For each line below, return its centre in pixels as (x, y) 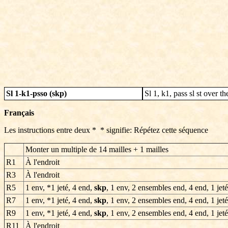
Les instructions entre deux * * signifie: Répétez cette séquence (106, 130)
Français (19, 113)
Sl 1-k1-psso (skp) (36, 93)
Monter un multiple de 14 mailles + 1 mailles (97, 149)
